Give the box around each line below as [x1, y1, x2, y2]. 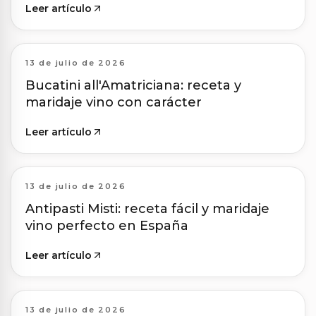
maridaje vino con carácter [25, 95, 202, 111]
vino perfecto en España [25, 218, 188, 234]
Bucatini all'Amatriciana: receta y [25, 78, 241, 94]
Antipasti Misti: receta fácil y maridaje [25, 201, 269, 217]
